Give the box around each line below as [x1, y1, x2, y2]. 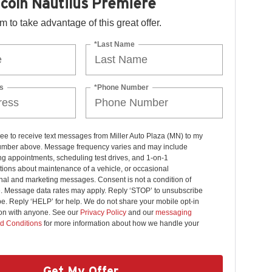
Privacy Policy [80, 208, 126, 217]
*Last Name [94, 39, 135, 49]
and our [126, 208, 155, 217]
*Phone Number [94, 83, 149, 92]
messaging [155, 208, 192, 217]
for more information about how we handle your [41, 219, 199, 228]
